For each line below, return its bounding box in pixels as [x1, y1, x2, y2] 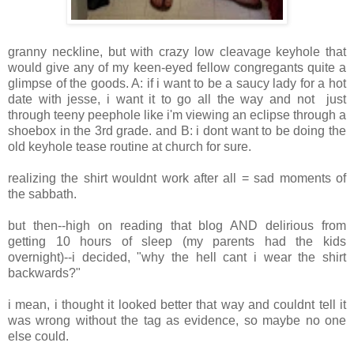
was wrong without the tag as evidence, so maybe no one [8, 314, 346, 328]
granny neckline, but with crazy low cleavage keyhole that [8, 45, 346, 59]
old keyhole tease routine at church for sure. [8, 140, 251, 154]
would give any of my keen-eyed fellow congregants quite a [8, 61, 346, 75]
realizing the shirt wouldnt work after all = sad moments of [8, 171, 346, 186]
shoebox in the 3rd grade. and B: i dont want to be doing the [8, 124, 346, 138]
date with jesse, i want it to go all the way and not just [8, 92, 346, 107]
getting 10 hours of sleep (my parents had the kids [8, 235, 346, 249]
